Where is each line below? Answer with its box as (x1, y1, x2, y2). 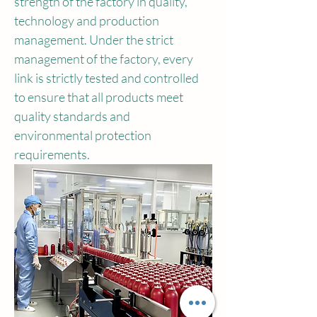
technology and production (14, 13, 161, 29)
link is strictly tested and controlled (14, 70, 201, 86)
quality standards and (14, 108, 132, 125)
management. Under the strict (14, 32, 175, 48)
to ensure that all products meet (14, 89, 185, 105)
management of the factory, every (14, 51, 195, 67)
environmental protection (14, 127, 154, 144)
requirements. (14, 146, 90, 163)
